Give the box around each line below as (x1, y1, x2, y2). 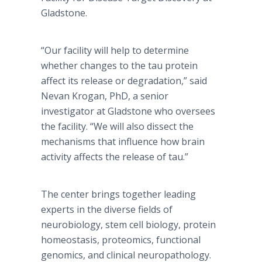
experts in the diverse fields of (41, 203, 173, 216)
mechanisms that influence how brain (41, 135, 205, 148)
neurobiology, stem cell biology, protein (41, 218, 216, 231)
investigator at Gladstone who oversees (41, 105, 215, 118)
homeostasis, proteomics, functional (41, 233, 201, 246)
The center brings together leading (41, 188, 196, 201)
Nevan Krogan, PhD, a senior (41, 89, 168, 102)
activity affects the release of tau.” (41, 150, 188, 163)
